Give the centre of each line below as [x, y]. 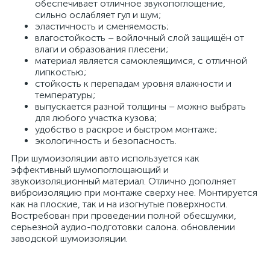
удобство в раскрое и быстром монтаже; [126, 129]
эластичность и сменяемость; [102, 26]
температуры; [65, 95]
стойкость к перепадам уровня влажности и [133, 83]
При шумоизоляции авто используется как [105, 158]
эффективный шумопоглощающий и [90, 170]
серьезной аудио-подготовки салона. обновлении [123, 227]
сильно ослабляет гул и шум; [98, 15]
